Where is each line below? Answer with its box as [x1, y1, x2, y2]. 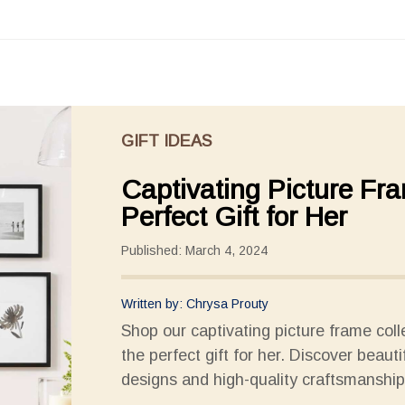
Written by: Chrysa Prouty [121, 297, 268, 311]
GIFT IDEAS [121, 132, 212, 150]
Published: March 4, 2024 [121, 243, 268, 258]
